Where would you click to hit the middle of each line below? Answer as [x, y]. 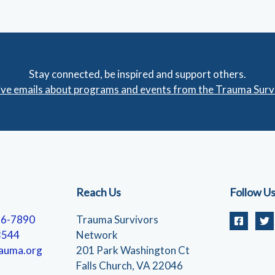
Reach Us [99, 192]
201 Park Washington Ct [133, 250]
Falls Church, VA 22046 [130, 266]
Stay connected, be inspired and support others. [137, 74]
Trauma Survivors [117, 220]
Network [97, 235]
